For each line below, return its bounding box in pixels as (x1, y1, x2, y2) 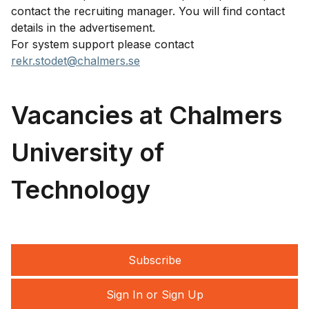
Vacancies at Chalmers (11, 100, 282, 130)
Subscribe (128, 253, 181, 267)
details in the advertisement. (11, 21, 155, 34)
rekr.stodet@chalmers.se (11, 54, 140, 68)
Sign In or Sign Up (106, 288, 203, 301)
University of (11, 137, 164, 168)
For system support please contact (11, 37, 194, 51)
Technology (11, 175, 150, 205)
